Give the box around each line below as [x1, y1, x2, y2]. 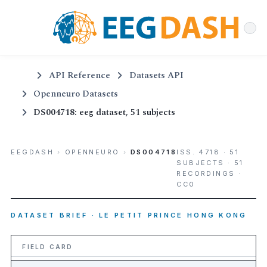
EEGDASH [11, 148, 54, 157]
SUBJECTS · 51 [176, 159, 244, 167]
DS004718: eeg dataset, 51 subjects [33, 105, 176, 119]
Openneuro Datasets [33, 86, 119, 101]
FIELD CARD [22, 243, 73, 250]
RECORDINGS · [176, 169, 242, 178]
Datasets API [129, 68, 184, 82]
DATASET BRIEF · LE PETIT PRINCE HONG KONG [11, 210, 247, 219]
